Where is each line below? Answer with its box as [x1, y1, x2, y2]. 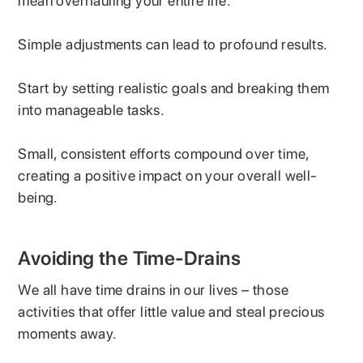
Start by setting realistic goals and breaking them [18, 79, 330, 96]
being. [18, 188, 58, 206]
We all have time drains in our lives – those [18, 280, 289, 298]
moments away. [18, 324, 122, 342]
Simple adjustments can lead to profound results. [18, 35, 332, 53]
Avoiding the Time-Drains [18, 246, 241, 270]
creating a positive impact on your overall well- [18, 166, 318, 184]
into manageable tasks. [18, 100, 169, 118]
